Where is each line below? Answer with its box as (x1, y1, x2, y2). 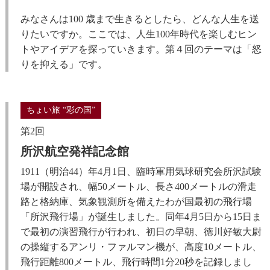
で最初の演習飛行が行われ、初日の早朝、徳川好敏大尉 (20, 227, 262, 237)
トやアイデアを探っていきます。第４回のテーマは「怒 (20, 44, 262, 55)
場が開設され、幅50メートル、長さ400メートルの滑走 (20, 181, 257, 192)
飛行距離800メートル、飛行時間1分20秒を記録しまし (20, 257, 252, 268)
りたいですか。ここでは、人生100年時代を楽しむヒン (20, 29, 257, 40)
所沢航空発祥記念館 (20, 145, 129, 159)
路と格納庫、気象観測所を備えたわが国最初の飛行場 (20, 196, 252, 207)
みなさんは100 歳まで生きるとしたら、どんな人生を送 (20, 14, 259, 25)
